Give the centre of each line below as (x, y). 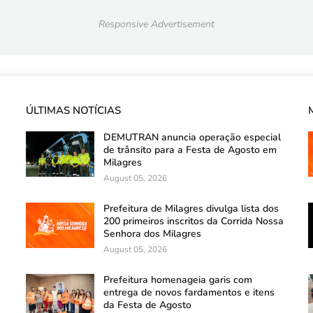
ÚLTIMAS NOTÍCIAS (74, 110)
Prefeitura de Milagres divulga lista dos (191, 209)
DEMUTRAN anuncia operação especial (192, 137)
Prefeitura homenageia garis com (178, 280)
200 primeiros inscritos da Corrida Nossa (194, 221)
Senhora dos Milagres (153, 234)
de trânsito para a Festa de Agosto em (190, 150)
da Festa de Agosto (148, 305)
